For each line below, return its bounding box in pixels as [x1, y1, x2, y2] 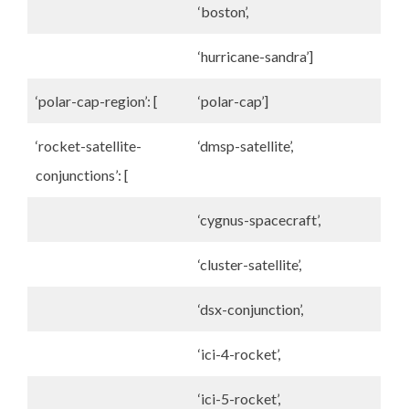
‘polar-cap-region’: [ [36, 92, 158, 110]
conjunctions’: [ [36, 166, 129, 184]
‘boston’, [198, 3, 248, 20]
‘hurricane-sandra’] [198, 47, 313, 65]
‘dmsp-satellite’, [198, 137, 293, 154]
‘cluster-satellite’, [198, 256, 301, 273]
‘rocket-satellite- [36, 137, 142, 154]
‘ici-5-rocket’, [198, 390, 280, 407]
